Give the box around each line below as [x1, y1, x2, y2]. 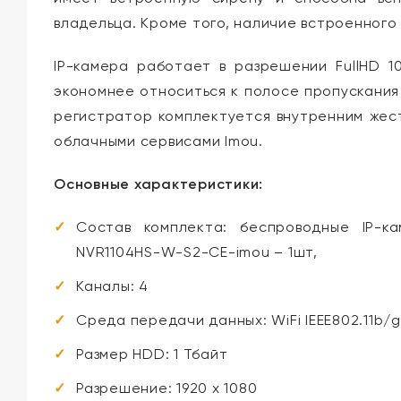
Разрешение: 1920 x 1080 [76, 380, 258, 397]
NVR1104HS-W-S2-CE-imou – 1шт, [76, 243, 318, 261]
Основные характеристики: [54, 175, 263, 193]
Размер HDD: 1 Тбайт [76, 346, 228, 363]
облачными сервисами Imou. [54, 132, 263, 150]
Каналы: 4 [76, 277, 149, 295]
